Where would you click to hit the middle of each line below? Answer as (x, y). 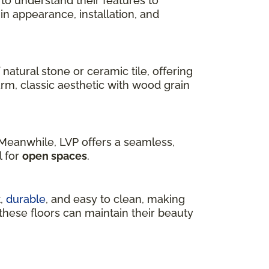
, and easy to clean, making (115, 199)
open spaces (55, 156)
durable (26, 199)
